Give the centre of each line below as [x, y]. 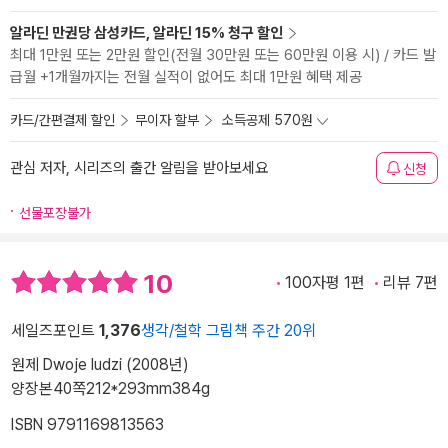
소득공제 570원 [267, 120]
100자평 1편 [325, 282]
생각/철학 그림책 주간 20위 [228, 331]
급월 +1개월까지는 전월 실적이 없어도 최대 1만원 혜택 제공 [186, 77]
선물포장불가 [55, 213]
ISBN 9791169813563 [87, 425]
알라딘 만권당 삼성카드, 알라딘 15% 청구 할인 [146, 33]
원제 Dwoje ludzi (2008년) [100, 365]
